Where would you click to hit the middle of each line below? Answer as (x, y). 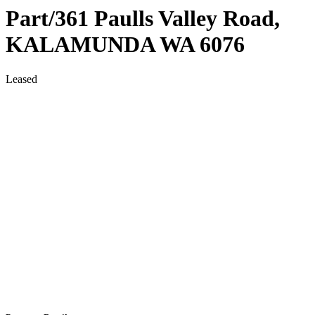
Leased (21, 79)
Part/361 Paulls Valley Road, (143, 19)
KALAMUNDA (80, 45)
